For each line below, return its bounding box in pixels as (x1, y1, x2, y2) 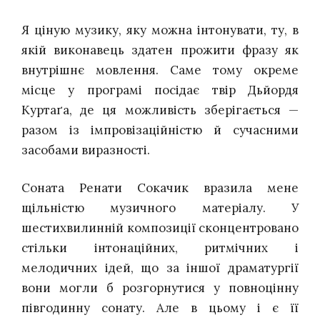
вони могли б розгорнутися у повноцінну (21, 280, 299, 296)
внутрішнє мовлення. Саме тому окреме (21, 61, 299, 78)
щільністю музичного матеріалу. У (21, 200, 299, 216)
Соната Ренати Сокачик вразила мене (21, 180, 299, 196)
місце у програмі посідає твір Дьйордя (21, 81, 299, 98)
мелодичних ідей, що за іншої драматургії (21, 260, 299, 276)
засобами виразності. (21, 141, 153, 158)
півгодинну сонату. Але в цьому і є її (21, 300, 299, 316)
